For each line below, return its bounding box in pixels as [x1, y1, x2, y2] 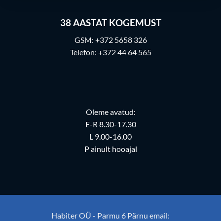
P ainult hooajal [84, 144, 137, 154]
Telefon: [70, 47, 98, 57]
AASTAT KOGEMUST [71, 17, 161, 29]
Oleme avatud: [85, 107, 136, 117]
